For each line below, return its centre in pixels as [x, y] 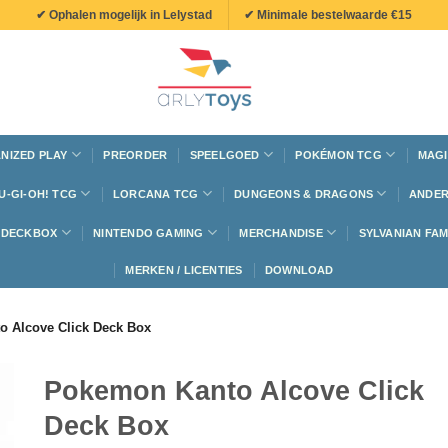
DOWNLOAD [299, 270]
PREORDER [135, 154]
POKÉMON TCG [338, 154]
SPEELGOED [224, 154]
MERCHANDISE [281, 232]
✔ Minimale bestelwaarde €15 [328, 14]
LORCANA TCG [155, 193]
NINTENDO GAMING [148, 232]
